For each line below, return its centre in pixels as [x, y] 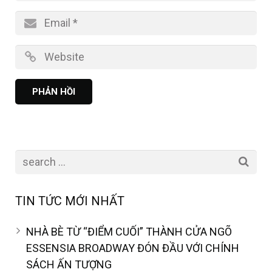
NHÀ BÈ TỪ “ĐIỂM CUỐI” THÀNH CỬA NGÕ [129, 232]
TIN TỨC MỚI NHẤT [70, 201]
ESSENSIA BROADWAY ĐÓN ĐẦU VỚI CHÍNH [133, 248]
